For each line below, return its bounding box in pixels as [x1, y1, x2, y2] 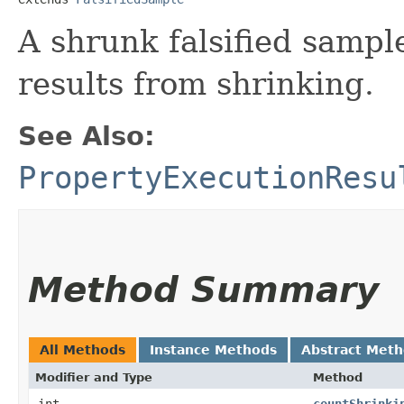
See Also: [18, 120, 155, 151]
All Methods [40, 342, 125, 357]
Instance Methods [150, 342, 277, 357]
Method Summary [28, 269, 379, 310]
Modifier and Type [35, 370, 152, 384]
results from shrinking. [18, 65, 374, 102]
